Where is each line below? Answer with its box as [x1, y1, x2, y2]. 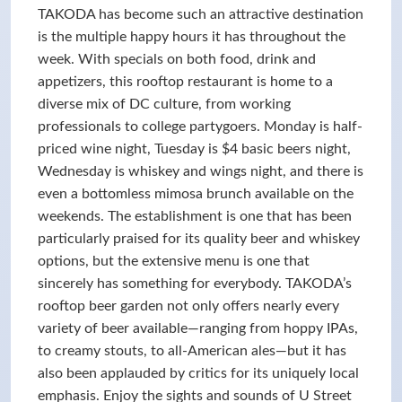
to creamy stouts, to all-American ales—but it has [38, 344, 346, 358]
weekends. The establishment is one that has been [38, 209, 352, 223]
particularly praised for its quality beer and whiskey [38, 232, 360, 246]
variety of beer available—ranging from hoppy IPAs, [38, 321, 358, 336]
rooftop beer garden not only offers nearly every [38, 299, 339, 313]
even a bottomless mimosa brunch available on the [38, 187, 354, 201]
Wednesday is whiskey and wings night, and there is [38, 164, 363, 179]
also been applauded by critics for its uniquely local [38, 366, 359, 380]
